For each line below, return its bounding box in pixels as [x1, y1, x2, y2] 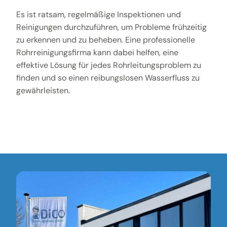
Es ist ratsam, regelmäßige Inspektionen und [16, 9, 181, 20]
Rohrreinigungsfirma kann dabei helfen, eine [16, 47, 178, 58]
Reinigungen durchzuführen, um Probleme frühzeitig [16, 21, 207, 32]
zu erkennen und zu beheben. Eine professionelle [16, 34, 195, 45]
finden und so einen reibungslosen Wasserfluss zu [16, 72, 200, 83]
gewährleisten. [16, 85, 70, 96]
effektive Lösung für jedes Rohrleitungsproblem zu [16, 59, 201, 70]
